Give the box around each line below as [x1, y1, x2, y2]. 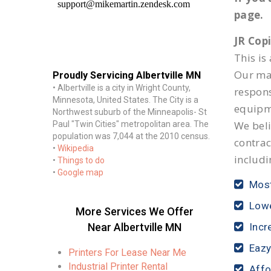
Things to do [57, 155, 105, 165]
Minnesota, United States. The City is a [53, 95, 198, 105]
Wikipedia [57, 143, 94, 153]
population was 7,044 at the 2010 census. [53, 131, 210, 141]
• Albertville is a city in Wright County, [53, 83, 191, 93]
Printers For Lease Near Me [68, 247, 186, 258]
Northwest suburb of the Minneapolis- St [53, 107, 207, 117]
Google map [57, 168, 103, 177]
